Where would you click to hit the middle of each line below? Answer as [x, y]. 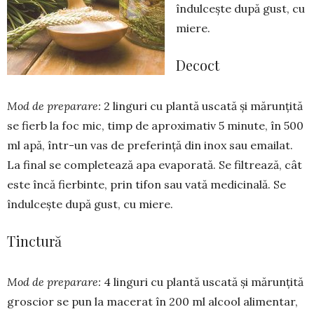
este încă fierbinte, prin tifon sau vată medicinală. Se [146, 185]
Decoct [198, 65]
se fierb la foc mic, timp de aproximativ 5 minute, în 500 [155, 126]
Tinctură [34, 241]
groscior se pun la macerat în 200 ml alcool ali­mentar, [152, 302]
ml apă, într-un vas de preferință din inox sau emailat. [150, 145]
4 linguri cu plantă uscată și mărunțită [204, 282]
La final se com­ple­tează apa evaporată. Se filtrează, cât [155, 165]
